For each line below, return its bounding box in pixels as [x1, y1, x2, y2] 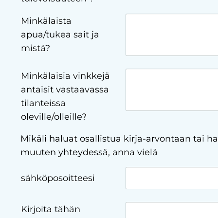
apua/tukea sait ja [20, 29, 99, 40]
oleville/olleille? [20, 111, 87, 123]
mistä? [20, 43, 50, 54]
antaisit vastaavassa [20, 84, 109, 95]
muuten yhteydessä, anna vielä [20, 147, 158, 158]
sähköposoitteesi [20, 173, 95, 184]
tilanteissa [20, 98, 66, 109]
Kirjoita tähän [20, 203, 80, 215]
